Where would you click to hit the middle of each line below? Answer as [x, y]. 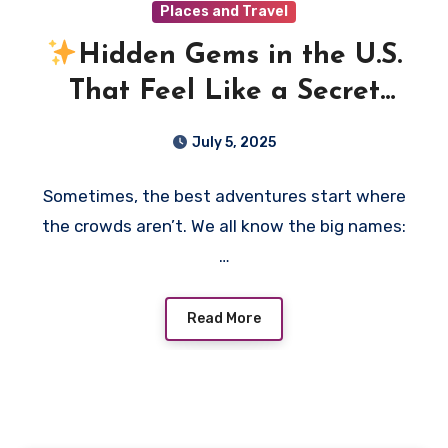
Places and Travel [224, 12]
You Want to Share [224, 128]
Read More [224, 318]
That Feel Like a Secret [224, 92]
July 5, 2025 [234, 143]
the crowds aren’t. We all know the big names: [224, 226]
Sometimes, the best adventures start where [224, 196]
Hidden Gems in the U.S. [239, 56]
